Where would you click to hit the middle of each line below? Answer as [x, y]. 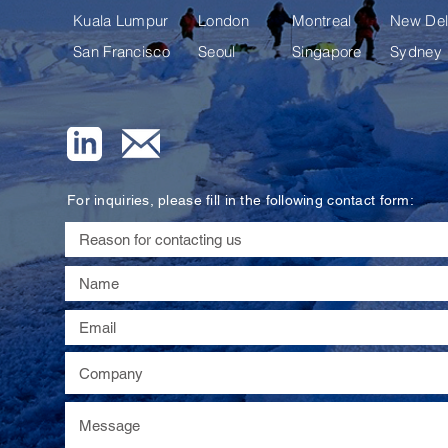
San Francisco [121, 51]
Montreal [322, 20]
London [223, 20]
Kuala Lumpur [121, 20]
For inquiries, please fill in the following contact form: [240, 200]
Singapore [327, 51]
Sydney [416, 51]
